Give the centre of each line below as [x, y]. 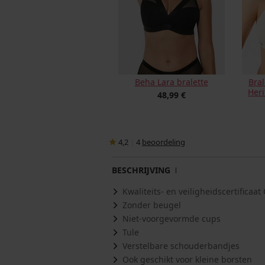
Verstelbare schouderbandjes [181, 246]
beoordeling [164, 142]
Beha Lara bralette [171, 82]
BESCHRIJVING [141, 170]
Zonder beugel [152, 205]
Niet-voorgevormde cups [172, 219]
